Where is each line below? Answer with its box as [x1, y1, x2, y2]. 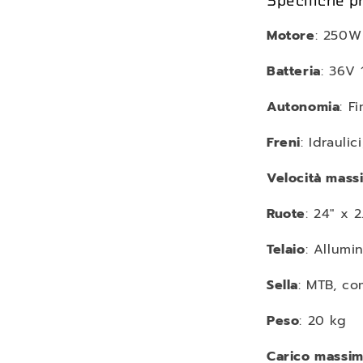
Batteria [267, 62, 321, 81]
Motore [267, 26, 315, 45]
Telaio [267, 240, 305, 259]
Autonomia [267, 97, 340, 117]
